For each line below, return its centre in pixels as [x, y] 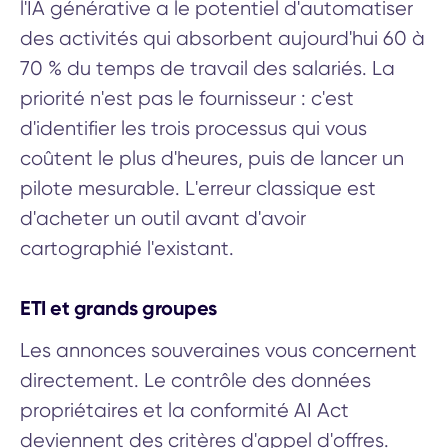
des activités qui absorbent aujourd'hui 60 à [222, 38]
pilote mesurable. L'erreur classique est [198, 188]
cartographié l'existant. [127, 248]
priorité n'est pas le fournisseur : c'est [187, 98]
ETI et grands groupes [118, 307]
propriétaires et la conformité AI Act [184, 410]
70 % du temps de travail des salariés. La [207, 68]
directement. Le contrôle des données [195, 380]
